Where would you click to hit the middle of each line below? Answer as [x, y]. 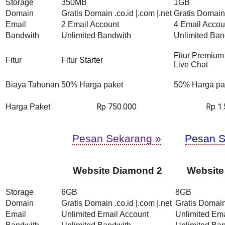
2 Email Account [90, 24]
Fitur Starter [82, 60]
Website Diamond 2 [117, 170]
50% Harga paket [92, 84]
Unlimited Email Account [105, 214]
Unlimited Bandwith [96, 35]
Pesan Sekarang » [117, 138]
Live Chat [191, 64]
